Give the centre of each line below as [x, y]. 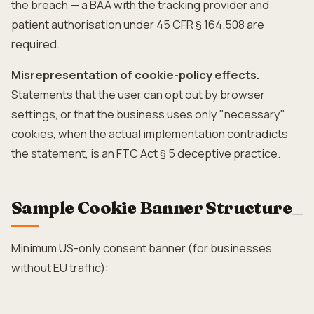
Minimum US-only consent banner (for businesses [142, 248]
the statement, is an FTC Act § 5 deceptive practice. [146, 153]
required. [35, 44]
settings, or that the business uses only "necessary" [148, 114]
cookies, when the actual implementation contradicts [150, 134]
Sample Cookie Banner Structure [151, 208]
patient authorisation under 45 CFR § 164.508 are [138, 25]
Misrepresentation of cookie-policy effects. [136, 75]
